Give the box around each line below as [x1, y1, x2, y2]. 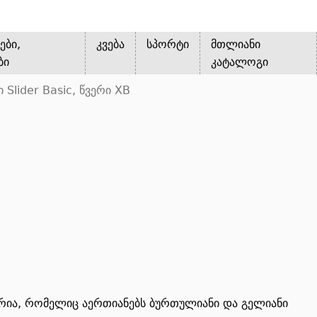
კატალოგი [211, 55, 269, 69]
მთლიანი [211, 38, 261, 51]
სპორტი [146, 38, 190, 51]
